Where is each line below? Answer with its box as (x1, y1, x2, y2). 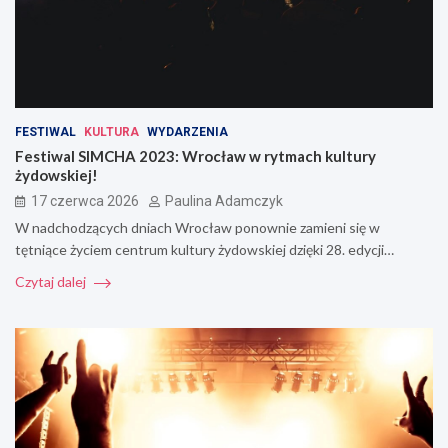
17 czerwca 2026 (31, 192, 139, 209)
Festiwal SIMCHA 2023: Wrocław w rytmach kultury (15, 146, 376, 165)
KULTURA (84, 124, 139, 139)
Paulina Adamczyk (165, 192, 283, 209)
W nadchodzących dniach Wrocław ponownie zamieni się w (15, 218, 380, 236)
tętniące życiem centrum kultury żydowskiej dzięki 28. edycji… (15, 240, 394, 258)
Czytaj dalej (15, 272, 89, 290)
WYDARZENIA (147, 124, 228, 139)
